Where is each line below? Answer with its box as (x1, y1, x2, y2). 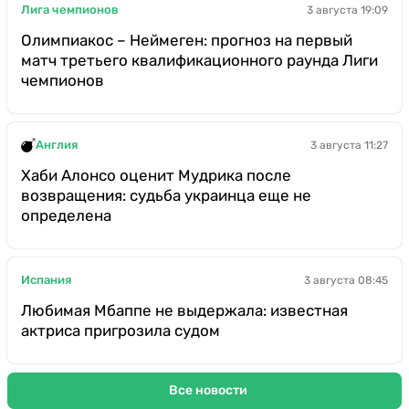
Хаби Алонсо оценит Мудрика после (21, 165, 291, 184)
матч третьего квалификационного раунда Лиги (21, 50, 378, 69)
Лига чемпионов (21, 3, 119, 17)
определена (21, 205, 111, 225)
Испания (21, 273, 71, 288)
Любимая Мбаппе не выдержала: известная (21, 300, 348, 320)
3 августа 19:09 (307, 3, 388, 16)
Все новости (168, 383, 247, 399)
